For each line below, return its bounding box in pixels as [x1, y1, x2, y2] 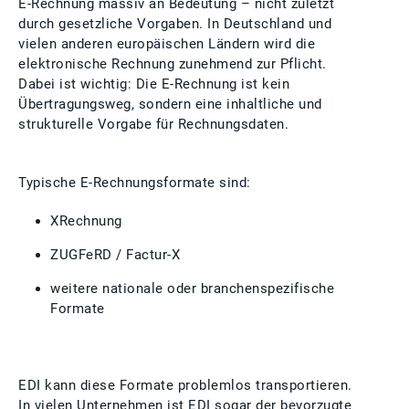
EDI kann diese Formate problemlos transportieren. [18, 377, 352, 393]
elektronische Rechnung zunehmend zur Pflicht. [18, 56, 327, 72]
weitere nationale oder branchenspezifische [50, 280, 334, 297]
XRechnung [50, 213, 122, 229]
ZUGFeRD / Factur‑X [50, 246, 180, 263]
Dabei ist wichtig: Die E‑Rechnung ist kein [18, 76, 289, 92]
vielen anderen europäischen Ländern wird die [18, 36, 315, 52]
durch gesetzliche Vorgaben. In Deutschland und [18, 16, 331, 32]
